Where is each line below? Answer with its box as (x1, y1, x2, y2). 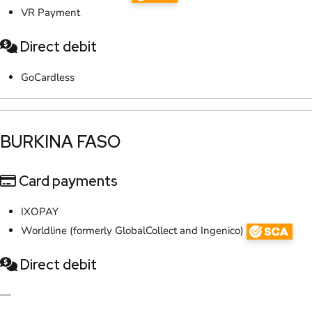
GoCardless (21, 70, 75, 84)
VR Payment (21, 5, 80, 19)
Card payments (16, 171, 118, 190)
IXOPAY (21, 204, 58, 219)
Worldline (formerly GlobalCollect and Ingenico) (21, 223, 247, 237)
